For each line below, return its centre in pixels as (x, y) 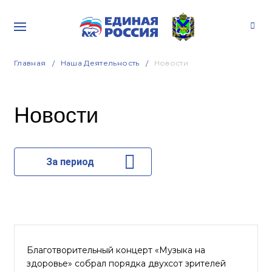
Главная (30, 63)
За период (70, 162)
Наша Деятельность (100, 63)
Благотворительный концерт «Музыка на (116, 250)
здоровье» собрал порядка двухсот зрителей (126, 263)
